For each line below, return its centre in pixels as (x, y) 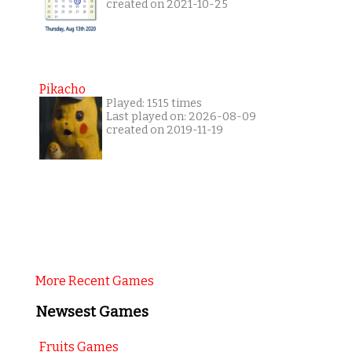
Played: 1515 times (154, 104)
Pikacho (62, 90)
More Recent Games (94, 281)
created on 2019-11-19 (164, 130)
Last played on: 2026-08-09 (181, 117)
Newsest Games (92, 312)
